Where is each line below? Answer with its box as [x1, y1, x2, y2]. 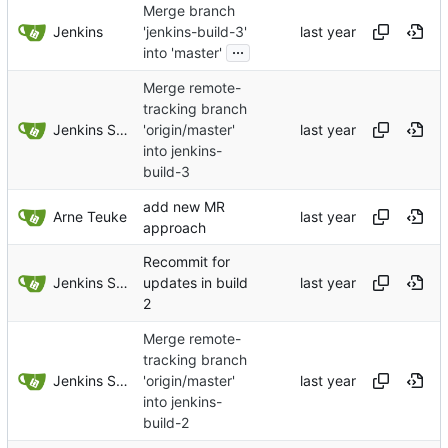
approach [143, 218, 206, 236]
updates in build [143, 273, 248, 291]
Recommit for [143, 252, 230, 270]
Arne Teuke [53, 207, 127, 225]
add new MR [143, 197, 225, 215]
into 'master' [143, 44, 222, 62]
